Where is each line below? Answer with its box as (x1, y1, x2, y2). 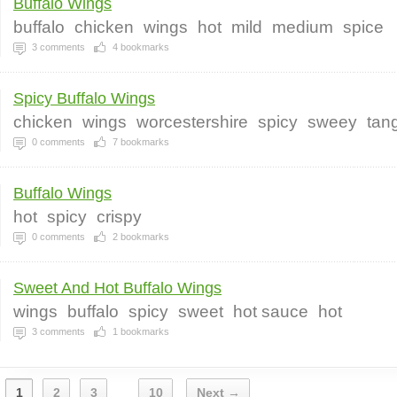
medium (272, 18, 333, 36)
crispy (97, 207, 142, 226)
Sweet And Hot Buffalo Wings (13, 279, 222, 297)
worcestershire (136, 113, 248, 131)
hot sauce (233, 302, 308, 321)
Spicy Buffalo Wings (13, 90, 155, 107)
